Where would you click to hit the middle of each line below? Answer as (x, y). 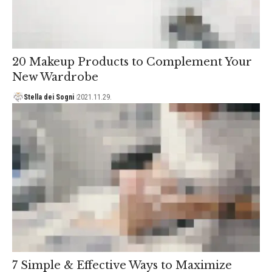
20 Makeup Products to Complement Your (132, 62)
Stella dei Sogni (49, 97)
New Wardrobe (55, 77)
